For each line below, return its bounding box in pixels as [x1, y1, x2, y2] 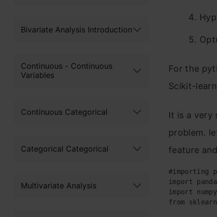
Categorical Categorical [21, 143, 108, 154]
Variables [21, 70, 54, 80]
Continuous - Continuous [21, 61, 112, 71]
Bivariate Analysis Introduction [21, 24, 132, 34]
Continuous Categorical [21, 107, 108, 117]
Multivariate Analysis [21, 180, 96, 190]
